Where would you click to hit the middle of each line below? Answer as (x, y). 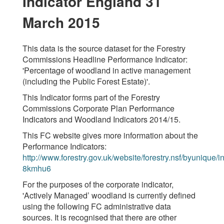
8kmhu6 (37, 168)
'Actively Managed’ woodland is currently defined (109, 195)
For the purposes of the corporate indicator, (98, 184)
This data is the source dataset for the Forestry (104, 48)
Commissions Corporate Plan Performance (98, 108)
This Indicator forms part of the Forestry (91, 97)
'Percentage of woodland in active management (106, 70)
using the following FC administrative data (97, 206)
